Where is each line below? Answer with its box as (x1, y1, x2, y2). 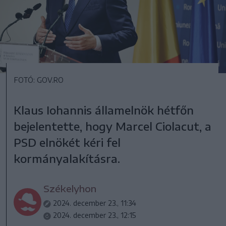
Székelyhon (43, 183, 97, 195)
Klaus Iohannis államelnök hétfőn (14, 103, 194, 118)
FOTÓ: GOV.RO (14, 76, 64, 85)
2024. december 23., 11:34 (53, 199, 137, 208)
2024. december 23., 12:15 (53, 211, 136, 220)
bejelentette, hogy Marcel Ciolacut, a (14, 119, 212, 134)
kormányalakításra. (14, 151, 121, 166)
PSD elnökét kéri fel (14, 135, 121, 150)
